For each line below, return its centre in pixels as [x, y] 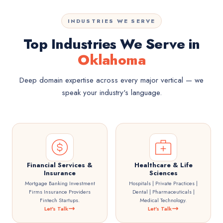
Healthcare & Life [163, 165]
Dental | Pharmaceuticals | [163, 192]
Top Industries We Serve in [111, 44]
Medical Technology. [163, 200]
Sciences [163, 173]
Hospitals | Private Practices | [163, 183]
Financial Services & [60, 165]
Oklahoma [111, 60]
